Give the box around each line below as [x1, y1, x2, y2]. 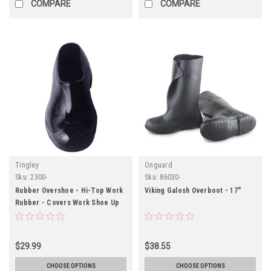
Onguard [145, 160, 172, 169]
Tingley [15, 160, 39, 169]
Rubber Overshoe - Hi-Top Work [15, 186, 123, 195]
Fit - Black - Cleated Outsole [15, 222, 111, 231]
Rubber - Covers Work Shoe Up [15, 198, 119, 207]
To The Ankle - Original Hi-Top [15, 210, 118, 219]
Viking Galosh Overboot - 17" [145, 186, 241, 195]
